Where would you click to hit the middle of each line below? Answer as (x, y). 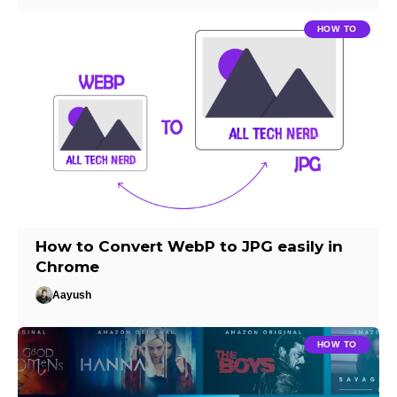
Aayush (72, 296)
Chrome (68, 267)
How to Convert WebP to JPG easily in (190, 247)
